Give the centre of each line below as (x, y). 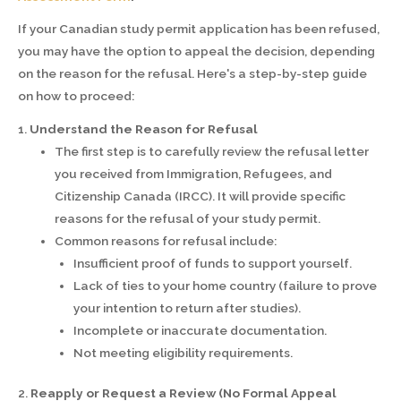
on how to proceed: (76, 96)
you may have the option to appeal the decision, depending (196, 51)
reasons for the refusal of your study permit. (188, 218)
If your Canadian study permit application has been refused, (199, 29)
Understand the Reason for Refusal (144, 128)
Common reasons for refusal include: (166, 240)
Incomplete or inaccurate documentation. (200, 330)
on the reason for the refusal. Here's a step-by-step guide (192, 74)
